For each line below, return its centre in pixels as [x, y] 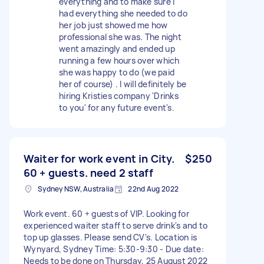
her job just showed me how [113, 25]
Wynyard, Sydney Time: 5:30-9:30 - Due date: [114, 249]
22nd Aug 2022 [154, 189]
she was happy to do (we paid [117, 72]
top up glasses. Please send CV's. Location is [110, 237]
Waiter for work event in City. [99, 158]
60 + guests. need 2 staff [88, 172]
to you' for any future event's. [117, 107]
